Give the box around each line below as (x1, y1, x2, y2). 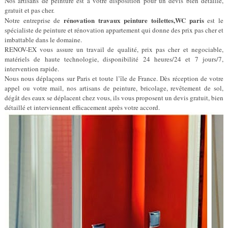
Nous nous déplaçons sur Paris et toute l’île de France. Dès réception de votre (5, 74, 223, 83)
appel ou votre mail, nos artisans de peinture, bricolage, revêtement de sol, (5, 83, 223, 93)
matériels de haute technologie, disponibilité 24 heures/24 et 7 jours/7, (5, 54, 223, 64)
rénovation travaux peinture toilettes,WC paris (64, 15, 204, 25)
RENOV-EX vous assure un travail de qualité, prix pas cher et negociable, (5, 45, 223, 54)
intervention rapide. (5, 64, 59, 73)
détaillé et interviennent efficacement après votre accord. (5, 103, 160, 112)
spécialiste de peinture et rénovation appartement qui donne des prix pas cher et (5, 25, 223, 35)
